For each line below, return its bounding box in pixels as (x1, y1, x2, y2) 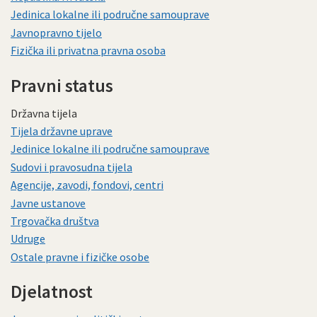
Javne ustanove (11, 195, 86, 210)
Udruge (11, 231, 45, 246)
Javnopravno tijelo (11, 25, 102, 40)
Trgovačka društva (11, 213, 99, 228)
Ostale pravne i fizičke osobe (11, 249, 149, 264)
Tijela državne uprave (11, 123, 113, 138)
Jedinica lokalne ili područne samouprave (11, 7, 209, 22)
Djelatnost (11, 280, 93, 304)
